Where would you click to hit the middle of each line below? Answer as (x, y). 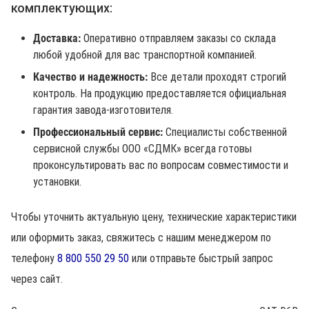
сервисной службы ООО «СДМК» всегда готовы (142, 149)
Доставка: (58, 38)
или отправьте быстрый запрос (201, 258)
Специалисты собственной (226, 132)
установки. (57, 182)
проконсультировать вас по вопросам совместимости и (161, 165)
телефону (34, 258)
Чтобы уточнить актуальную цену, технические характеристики (154, 217)
